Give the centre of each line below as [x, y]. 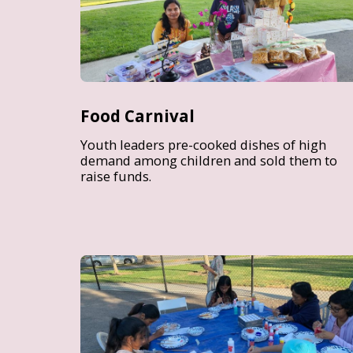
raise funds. [116, 176]
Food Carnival [137, 116]
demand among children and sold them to [209, 161]
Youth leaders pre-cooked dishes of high [203, 145]
